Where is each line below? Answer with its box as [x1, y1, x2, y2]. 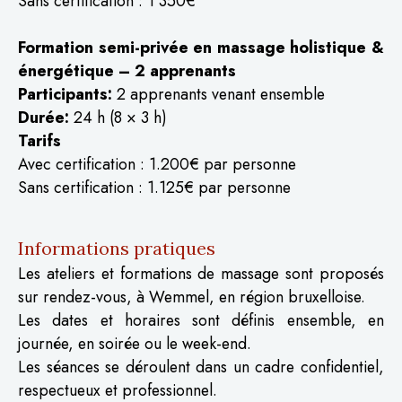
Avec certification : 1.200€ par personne [18, 152, 296, 176]
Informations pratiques [18, 236, 215, 259]
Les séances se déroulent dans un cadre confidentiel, [18, 354, 384, 379]
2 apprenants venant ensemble [112, 82, 325, 106]
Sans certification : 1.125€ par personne [18, 175, 291, 199]
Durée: [18, 105, 74, 129]
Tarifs [18, 128, 61, 153]
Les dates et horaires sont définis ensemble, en [18, 308, 384, 332]
